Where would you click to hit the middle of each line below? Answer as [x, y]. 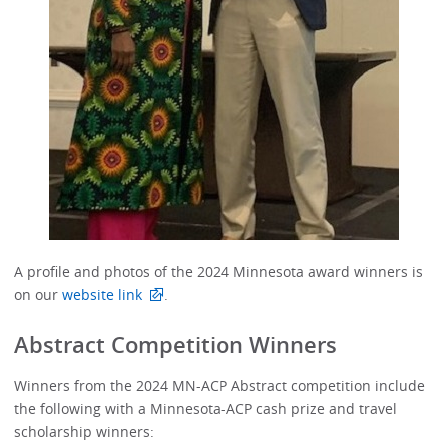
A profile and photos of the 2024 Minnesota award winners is [219, 271]
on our [38, 294]
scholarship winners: [84, 431]
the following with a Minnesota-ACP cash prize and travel [206, 408]
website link [102, 294]
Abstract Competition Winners [176, 345]
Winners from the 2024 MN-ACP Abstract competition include [220, 385]
